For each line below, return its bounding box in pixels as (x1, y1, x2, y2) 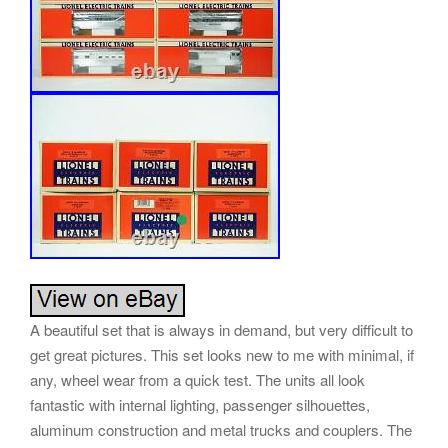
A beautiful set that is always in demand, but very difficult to (30, 319, 413, 341)
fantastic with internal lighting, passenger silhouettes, (30, 394, 370, 416)
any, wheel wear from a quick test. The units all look (30, 369, 365, 391)
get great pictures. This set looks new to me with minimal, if (30, 344, 414, 366)
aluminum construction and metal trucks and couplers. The (30, 419, 412, 441)
